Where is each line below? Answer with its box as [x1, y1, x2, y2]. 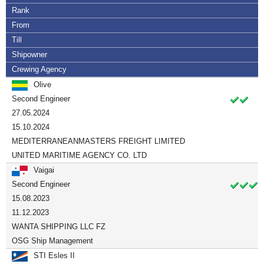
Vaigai [34, 166, 54, 174]
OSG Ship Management [12, 236, 93, 245]
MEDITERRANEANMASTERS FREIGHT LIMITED [12, 137, 185, 146]
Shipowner [12, 50, 47, 59]
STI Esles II [34, 251, 75, 260]
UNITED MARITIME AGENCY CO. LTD [12, 151, 147, 160]
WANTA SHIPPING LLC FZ [12, 222, 105, 231]
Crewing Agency [12, 65, 67, 74]
